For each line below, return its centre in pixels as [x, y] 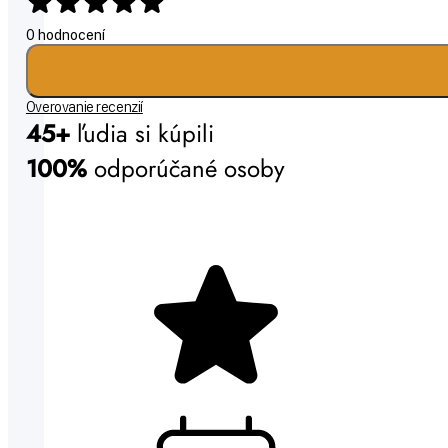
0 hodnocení [65, 35]
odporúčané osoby [189, 169]
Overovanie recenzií [84, 107]
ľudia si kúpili [145, 134]
